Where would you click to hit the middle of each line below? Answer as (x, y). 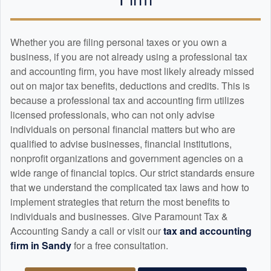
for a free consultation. (121, 246)
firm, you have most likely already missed (165, 71)
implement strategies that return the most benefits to (120, 202)
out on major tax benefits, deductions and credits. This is (130, 86)
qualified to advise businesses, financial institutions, (121, 144)
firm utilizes (219, 100)
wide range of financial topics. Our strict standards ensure (132, 173)
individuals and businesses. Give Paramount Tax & (119, 217)
